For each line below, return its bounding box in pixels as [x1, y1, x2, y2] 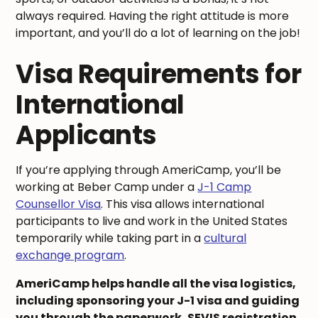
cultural [204, 229, 247, 246]
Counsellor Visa [16, 195, 102, 212]
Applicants [16, 116, 157, 153]
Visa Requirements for [16, 55, 302, 92]
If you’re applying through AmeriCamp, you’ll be [16, 161, 282, 178]
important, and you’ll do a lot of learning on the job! [16, 24, 301, 41]
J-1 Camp [197, 178, 252, 195]
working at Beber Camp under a [16, 178, 198, 195]
